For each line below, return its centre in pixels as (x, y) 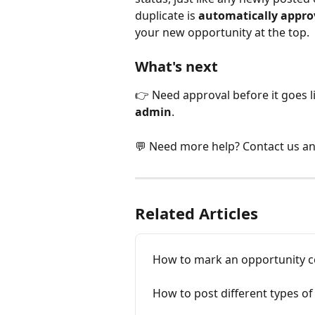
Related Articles (197, 213)
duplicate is (167, 15)
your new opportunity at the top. (222, 32)
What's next (176, 67)
